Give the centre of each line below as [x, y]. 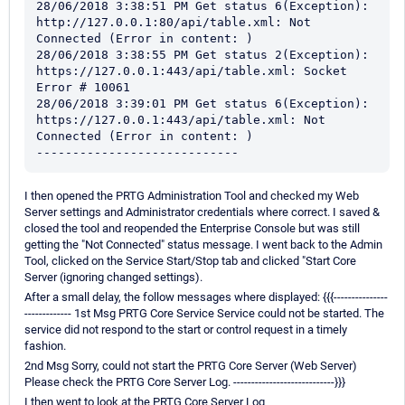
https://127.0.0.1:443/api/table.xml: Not [181, 120]
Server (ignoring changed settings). [113, 278]
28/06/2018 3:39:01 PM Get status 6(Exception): [202, 104]
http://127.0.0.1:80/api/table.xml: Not [174, 23]
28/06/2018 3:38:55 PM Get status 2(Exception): [202, 55]
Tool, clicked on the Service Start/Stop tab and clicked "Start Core [190, 261]
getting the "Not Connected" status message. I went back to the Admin [203, 245]
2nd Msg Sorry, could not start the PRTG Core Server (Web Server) [191, 366]
